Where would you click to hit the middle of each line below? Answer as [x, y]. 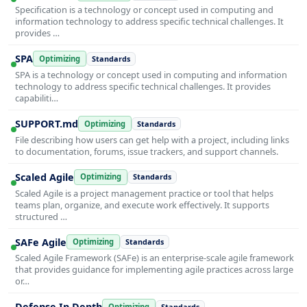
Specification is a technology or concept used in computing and [144, 10]
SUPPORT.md [47, 124]
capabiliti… [37, 98]
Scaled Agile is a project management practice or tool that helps [144, 193]
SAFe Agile [41, 242]
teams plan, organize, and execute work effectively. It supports [142, 205]
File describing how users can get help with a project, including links [152, 139]
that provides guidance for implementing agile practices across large [154, 270]
